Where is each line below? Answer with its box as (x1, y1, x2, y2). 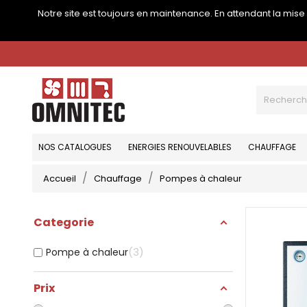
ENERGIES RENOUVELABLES (128, 141, 232, 153)
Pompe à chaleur (46, 245, 128, 259)
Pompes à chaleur (160, 172, 242, 185)
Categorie (34, 214, 94, 230)
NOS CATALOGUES (38, 141, 112, 153)
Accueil (43, 172, 76, 185)
